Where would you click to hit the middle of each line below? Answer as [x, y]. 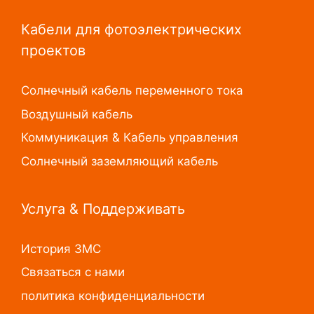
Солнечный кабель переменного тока [132, 90]
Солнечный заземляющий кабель [120, 161]
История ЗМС [61, 248]
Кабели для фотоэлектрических [131, 29]
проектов [53, 50]
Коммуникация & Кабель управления [130, 137]
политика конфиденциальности [113, 295]
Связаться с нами [73, 272]
